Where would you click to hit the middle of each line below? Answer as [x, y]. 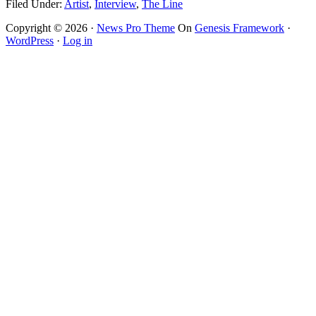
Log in [78, 40]
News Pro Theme [136, 28]
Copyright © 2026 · [51, 28]
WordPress [30, 40]
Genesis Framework [239, 28]
